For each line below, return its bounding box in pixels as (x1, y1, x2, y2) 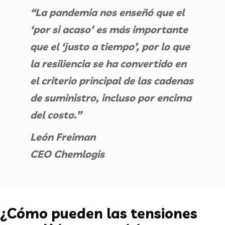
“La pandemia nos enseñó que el (30, 6, 184, 19)
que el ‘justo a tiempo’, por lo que (30, 40, 190, 53)
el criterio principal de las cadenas (30, 74, 193, 87)
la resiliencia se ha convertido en (30, 57, 186, 70)
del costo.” (30, 108, 81, 121)
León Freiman (30, 130, 95, 143)
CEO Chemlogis (30, 147, 104, 160)
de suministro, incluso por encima (30, 91, 191, 104)
